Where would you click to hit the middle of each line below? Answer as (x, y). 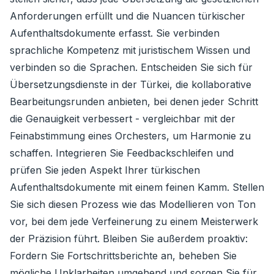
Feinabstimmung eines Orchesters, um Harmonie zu (130, 136)
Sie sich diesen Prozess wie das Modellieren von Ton (133, 204)
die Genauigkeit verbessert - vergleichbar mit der (123, 119)
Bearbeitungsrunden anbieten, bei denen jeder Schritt (134, 102)
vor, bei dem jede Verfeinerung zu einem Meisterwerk (134, 221)
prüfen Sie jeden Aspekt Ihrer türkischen (105, 170)
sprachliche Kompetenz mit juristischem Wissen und (130, 50)
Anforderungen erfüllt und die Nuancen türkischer (128, 16)
